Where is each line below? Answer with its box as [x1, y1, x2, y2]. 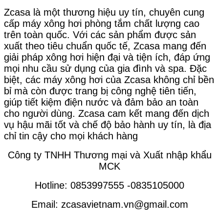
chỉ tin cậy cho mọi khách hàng [4, 130, 138, 141]
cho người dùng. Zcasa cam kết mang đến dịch [4, 108, 209, 119]
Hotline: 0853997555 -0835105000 [35, 179, 184, 191]
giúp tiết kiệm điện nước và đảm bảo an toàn [4, 96, 198, 108]
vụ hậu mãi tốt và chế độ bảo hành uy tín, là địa [4, 119, 211, 130]
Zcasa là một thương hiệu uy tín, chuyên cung [4, 6, 204, 18]
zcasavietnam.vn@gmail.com [61, 198, 188, 210]
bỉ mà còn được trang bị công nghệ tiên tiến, [4, 85, 197, 96]
